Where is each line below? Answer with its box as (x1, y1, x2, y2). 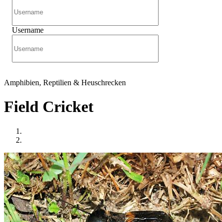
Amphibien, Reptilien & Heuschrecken (4, 78, 126, 87)
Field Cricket (4, 98, 94, 116)
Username (12, 26, 44, 34)
